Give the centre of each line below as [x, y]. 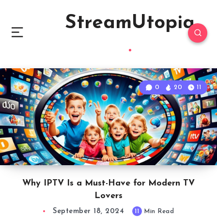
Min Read [158, 211]
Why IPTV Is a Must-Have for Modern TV [108, 183]
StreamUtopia [130, 23]
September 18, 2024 [88, 211]
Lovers [108, 196]
